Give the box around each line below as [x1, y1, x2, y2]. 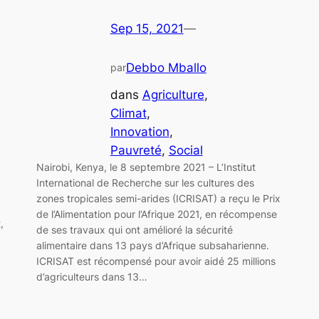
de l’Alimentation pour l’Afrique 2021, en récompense [36, 208, 277, 221]
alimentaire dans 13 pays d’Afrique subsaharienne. [36, 239, 269, 252]
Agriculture [142, 88, 204, 103]
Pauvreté [110, 143, 162, 158]
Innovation [110, 125, 169, 140]
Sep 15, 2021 [110, 21, 184, 36]
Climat [110, 106, 147, 121]
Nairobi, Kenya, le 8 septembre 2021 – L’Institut [36, 161, 256, 174]
